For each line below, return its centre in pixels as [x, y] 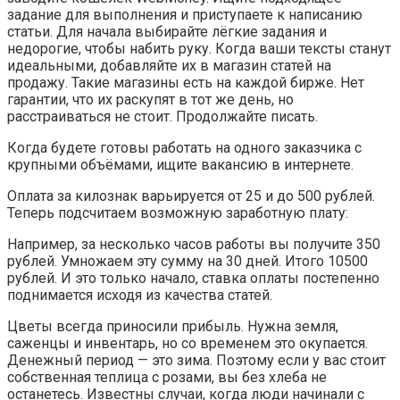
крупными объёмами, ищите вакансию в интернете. [180, 164]
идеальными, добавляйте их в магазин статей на [169, 65]
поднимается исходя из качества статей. [140, 295]
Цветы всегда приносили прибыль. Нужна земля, [173, 326]
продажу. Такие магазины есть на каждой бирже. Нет [186, 82]
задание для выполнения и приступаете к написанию [185, 14]
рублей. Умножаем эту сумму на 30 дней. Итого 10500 [187, 261]
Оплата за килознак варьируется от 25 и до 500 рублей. [191, 196]
